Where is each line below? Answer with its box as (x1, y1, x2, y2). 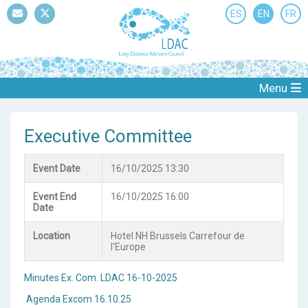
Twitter (34, 23, 87, 34)
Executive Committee (24, 126, 192, 147)
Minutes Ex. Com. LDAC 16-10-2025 (24, 272, 177, 284)
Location (33, 230, 70, 242)
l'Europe (111, 241, 146, 253)
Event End (33, 191, 76, 203)
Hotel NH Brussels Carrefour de (111, 230, 245, 242)
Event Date (33, 163, 80, 175)
